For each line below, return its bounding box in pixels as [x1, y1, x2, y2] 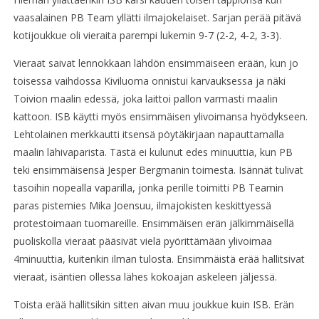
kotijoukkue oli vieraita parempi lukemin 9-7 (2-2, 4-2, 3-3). [13, 28, 281, 43]
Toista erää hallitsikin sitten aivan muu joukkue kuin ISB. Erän [13, 298, 294, 312]
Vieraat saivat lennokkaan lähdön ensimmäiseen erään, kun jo [13, 56, 298, 70]
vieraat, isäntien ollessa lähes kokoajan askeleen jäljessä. [13, 270, 277, 284]
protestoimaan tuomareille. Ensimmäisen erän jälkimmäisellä [13, 216, 294, 231]
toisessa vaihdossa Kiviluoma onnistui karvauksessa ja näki [13, 74, 286, 88]
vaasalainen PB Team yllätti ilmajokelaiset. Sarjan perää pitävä [13, 11, 301, 25]
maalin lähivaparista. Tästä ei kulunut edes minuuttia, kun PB [13, 145, 293, 159]
